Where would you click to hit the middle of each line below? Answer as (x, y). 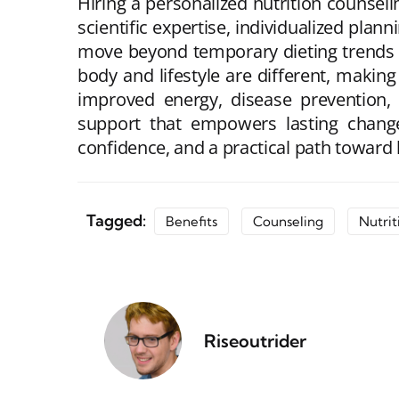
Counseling (288, 221)
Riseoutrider (255, 341)
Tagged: (118, 220)
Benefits (191, 221)
